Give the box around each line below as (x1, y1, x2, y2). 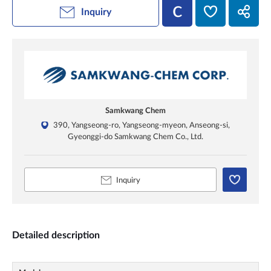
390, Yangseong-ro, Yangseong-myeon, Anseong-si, (53, 122, 230, 129)
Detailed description (12, 230, 100, 241)
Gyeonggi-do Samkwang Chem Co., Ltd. (68, 133, 203, 141)
